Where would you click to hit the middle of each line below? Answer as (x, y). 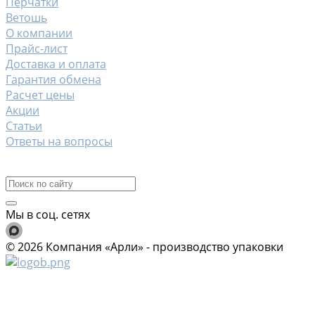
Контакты (35, 167)
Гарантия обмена (53, 79)
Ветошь (26, 17)
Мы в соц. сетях (48, 214)
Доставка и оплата (56, 64)
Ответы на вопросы (59, 141)
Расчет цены (40, 95)
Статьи (24, 126)
